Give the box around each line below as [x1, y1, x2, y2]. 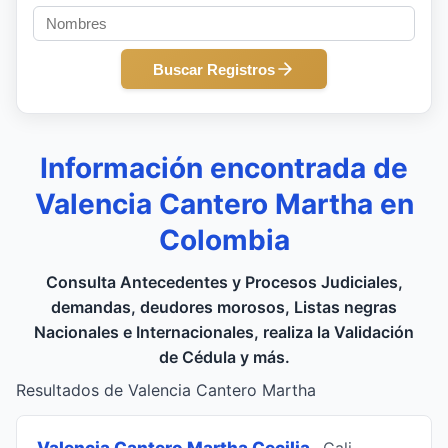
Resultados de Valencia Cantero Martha [16, 380, 316, 400]
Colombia [158, 223, 290, 257]
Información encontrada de [40, 151, 408, 185]
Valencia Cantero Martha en [34, 187, 414, 221]
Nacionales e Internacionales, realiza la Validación [34, 322, 414, 342]
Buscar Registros [153, 60, 275, 78]
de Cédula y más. [158, 347, 290, 367]
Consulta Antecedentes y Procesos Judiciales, [45, 272, 403, 292]
